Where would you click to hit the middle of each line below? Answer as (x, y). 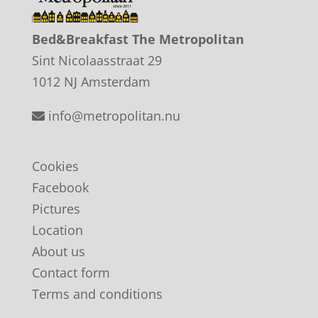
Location (57, 230)
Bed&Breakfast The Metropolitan (138, 39)
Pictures (56, 208)
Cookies (55, 166)
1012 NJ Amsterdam (91, 81)
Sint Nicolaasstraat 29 (97, 60)
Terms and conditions (97, 294)
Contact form (71, 272)
